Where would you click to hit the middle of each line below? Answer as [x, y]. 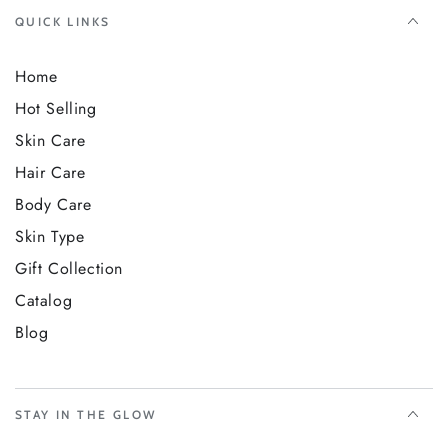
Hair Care [50, 173]
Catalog [44, 301]
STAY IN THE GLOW [86, 415]
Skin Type [50, 237]
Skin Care [50, 141]
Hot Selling [56, 109]
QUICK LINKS [63, 22]
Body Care [53, 205]
